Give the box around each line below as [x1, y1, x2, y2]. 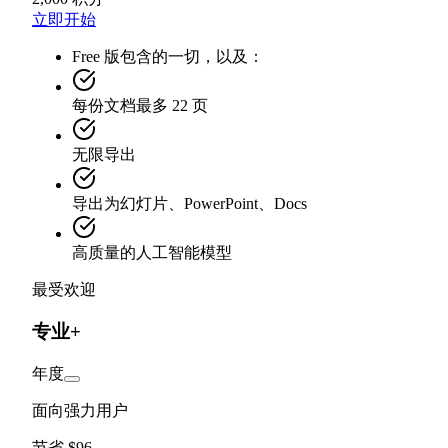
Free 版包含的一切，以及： [72, 47, 264, 65]
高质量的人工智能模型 [72, 243, 232, 261]
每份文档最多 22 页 [72, 96, 208, 114]
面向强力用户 [32, 402, 128, 420]
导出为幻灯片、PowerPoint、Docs [72, 194, 307, 212]
